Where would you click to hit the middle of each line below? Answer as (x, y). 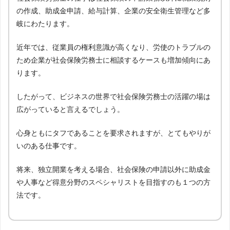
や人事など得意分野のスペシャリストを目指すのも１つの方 (113, 182)
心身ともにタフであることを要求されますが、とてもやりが (113, 133)
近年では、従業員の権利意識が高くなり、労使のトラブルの (113, 47)
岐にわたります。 (45, 23)
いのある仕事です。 (49, 146)
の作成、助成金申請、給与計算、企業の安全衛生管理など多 (113, 11)
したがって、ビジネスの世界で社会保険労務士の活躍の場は (113, 96)
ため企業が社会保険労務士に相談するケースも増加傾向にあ (113, 60)
